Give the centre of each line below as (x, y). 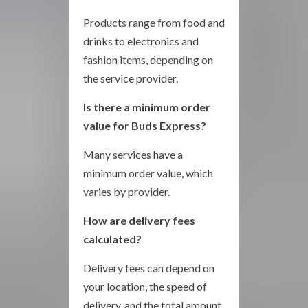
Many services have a (133, 154)
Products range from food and (154, 22)
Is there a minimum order (147, 107)
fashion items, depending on (148, 59)
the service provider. (131, 78)
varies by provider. (126, 191)
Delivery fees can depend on (149, 268)
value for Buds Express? (145, 125)
